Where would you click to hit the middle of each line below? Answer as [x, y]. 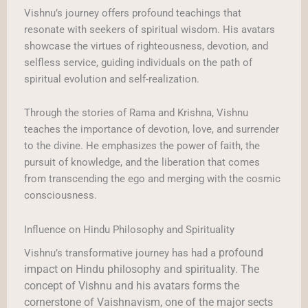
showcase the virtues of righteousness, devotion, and [146, 46]
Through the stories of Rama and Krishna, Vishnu [136, 113]
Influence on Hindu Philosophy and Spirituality [129, 230]
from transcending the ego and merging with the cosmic [152, 179]
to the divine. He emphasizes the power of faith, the [142, 146]
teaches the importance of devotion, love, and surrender [152, 130]
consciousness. [60, 196]
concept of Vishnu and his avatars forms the [132, 286]
